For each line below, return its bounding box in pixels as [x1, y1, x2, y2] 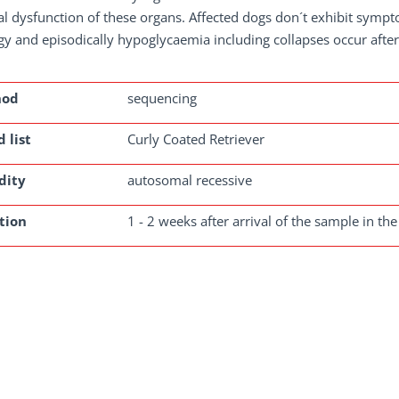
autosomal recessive [127, 171, 252, 189]
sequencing [127, 89, 197, 107]
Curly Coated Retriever [127, 130, 265, 148]
